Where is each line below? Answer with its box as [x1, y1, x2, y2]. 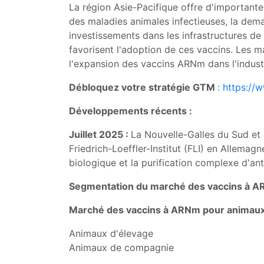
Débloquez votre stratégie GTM [69, 81, 217, 93]
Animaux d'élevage [69, 227, 153, 239]
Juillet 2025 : [69, 128, 131, 140]
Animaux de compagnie [69, 242, 174, 253]
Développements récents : [69, 105, 192, 117]
